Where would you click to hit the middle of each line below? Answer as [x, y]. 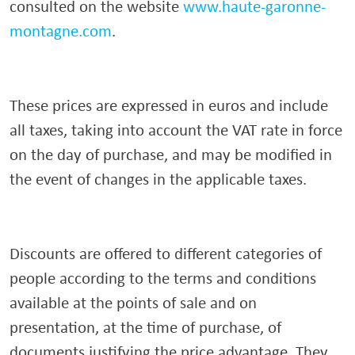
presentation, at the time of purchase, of [145, 327]
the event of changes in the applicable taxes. [158, 179]
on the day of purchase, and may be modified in [171, 154]
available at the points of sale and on [133, 302]
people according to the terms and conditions [163, 278]
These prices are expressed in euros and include [169, 105]
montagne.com [61, 31]
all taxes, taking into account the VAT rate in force [176, 130]
